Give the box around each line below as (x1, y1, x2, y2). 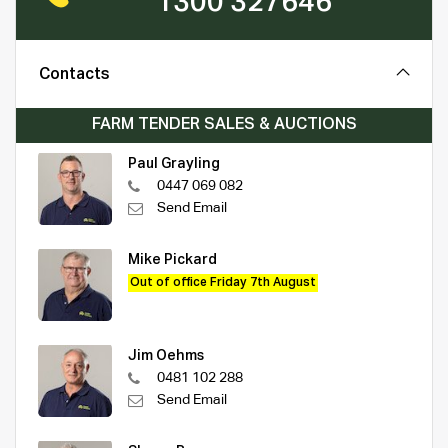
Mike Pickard (128, 253, 217, 268)
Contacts (39, 67, 110, 84)
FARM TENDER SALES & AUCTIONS (91, 117, 357, 134)
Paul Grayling (128, 157, 220, 172)
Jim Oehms (128, 349, 204, 364)
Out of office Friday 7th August (130, 277, 316, 290)
